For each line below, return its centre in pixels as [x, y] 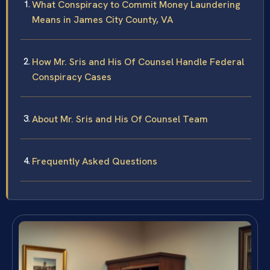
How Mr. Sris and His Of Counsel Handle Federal [138, 62]
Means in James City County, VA [102, 20]
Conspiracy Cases [72, 77]
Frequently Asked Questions [95, 162]
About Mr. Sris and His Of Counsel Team [120, 119]
